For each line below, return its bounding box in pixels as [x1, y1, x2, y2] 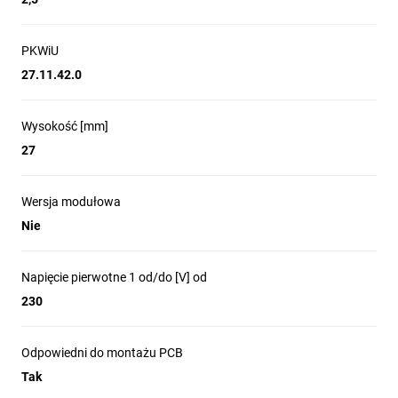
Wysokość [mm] [21, 119, 108, 133]
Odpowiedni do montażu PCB [21, 346, 183, 360]
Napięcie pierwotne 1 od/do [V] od [21, 270, 207, 284]
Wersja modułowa [21, 195, 121, 209]
